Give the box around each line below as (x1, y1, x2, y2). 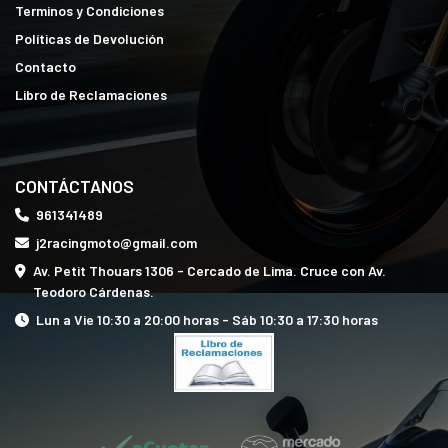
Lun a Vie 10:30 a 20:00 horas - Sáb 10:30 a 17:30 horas (36, 310, 378, 328)
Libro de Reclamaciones (15, 86, 167, 104)
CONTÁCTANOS (15, 174, 134, 197)
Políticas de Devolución (15, 30, 164, 48)
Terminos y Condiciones (15, 2, 164, 20)
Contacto (15, 58, 76, 76)
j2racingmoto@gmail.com (36, 233, 197, 251)
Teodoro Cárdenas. (33, 282, 154, 300)
